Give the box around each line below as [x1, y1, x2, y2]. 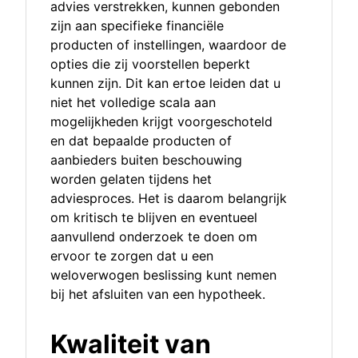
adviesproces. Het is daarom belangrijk [50, 190, 287, 207]
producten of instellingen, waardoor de [50, 37, 286, 54]
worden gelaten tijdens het [50, 171, 212, 188]
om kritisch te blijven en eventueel [50, 209, 257, 226]
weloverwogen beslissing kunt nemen [50, 267, 276, 284]
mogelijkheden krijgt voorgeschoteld [50, 113, 272, 130]
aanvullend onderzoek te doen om [50, 229, 257, 245]
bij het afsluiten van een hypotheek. [50, 286, 265, 303]
